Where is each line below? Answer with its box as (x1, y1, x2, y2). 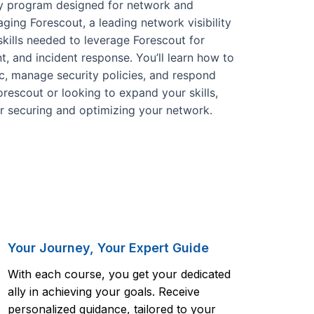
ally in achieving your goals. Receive (8, 284, 200, 299)
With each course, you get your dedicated (8, 266, 231, 281)
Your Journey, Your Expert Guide (8, 240, 209, 255)
